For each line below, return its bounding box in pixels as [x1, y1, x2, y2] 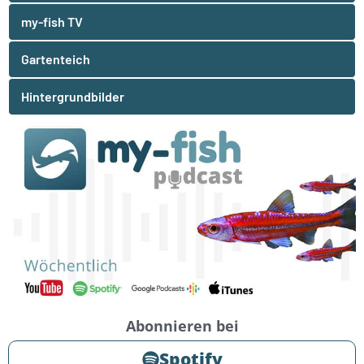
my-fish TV [21, 14, 83, 30]
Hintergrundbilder [21, 89, 124, 105]
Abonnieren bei [125, 315, 239, 336]
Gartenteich [21, 51, 90, 67]
